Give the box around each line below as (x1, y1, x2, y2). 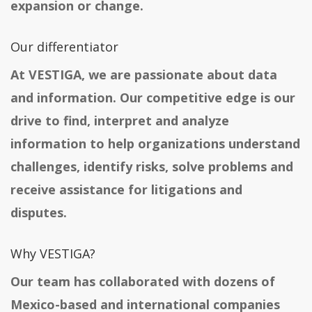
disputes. (10, 204, 67, 221)
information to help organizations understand (10, 135, 300, 153)
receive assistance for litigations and (10, 181, 242, 198)
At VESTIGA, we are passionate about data (10, 66, 277, 84)
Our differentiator (10, 38, 118, 56)
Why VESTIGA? (10, 245, 95, 263)
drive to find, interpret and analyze (10, 112, 229, 130)
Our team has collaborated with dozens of (10, 273, 275, 290)
